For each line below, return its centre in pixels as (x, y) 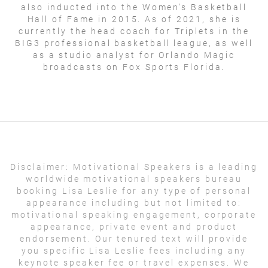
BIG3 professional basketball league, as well (134, 43)
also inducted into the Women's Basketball (134, 7)
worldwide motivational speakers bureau (134, 179)
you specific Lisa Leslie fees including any (134, 250)
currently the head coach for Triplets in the (134, 31)
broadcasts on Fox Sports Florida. (134, 67)
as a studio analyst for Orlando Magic (134, 55)
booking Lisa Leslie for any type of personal (134, 191)
